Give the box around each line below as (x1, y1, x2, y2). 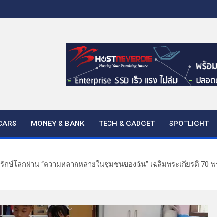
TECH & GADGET (99, 119, 155, 128)
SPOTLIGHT (169, 119, 209, 128)
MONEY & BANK (31, 119, 84, 128)
